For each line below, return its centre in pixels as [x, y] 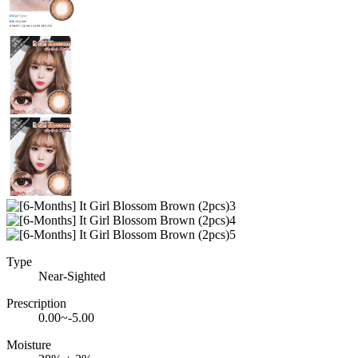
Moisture [29, 344]
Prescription [36, 303]
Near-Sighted [72, 276]
